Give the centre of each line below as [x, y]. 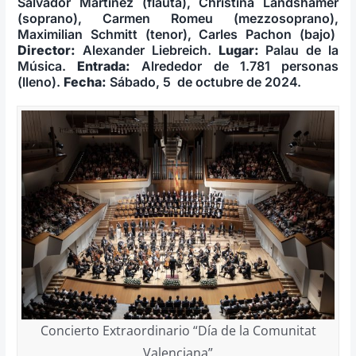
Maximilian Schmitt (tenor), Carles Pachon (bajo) [178, 34]
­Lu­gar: [238, 50]
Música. [47, 66]
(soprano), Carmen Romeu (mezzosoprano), [178, 18]
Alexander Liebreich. [147, 50]
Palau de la [299, 50]
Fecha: [85, 81]
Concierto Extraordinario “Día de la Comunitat [178, 330]
